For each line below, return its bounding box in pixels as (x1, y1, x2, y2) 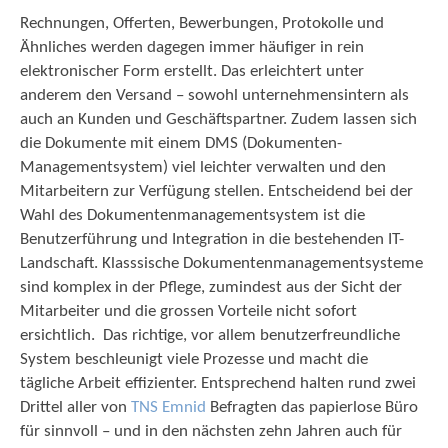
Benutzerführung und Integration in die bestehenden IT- (20, 231, 404, 248)
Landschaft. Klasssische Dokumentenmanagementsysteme (20, 255, 423, 272)
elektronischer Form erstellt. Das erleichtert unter (20, 63, 364, 80)
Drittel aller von (20, 399, 131, 416)
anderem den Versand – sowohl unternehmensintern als (20, 87, 409, 104)
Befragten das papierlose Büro (206, 399, 418, 416)
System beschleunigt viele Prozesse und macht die (20, 351, 368, 368)
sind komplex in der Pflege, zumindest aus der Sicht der (20, 279, 402, 296)
